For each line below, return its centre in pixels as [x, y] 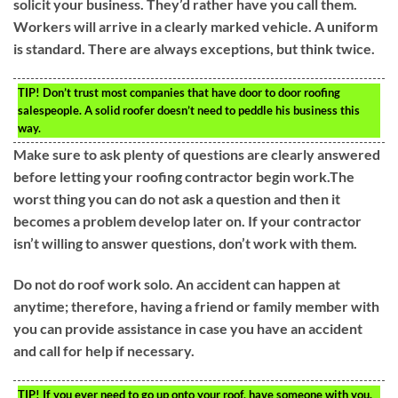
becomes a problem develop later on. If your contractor [187, 221]
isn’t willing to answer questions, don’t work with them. [185, 243]
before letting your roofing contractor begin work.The [184, 177]
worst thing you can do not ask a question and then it [177, 199]
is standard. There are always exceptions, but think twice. [194, 49]
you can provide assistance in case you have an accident [188, 328]
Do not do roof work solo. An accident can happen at [177, 283]
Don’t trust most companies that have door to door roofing [190, 93]
